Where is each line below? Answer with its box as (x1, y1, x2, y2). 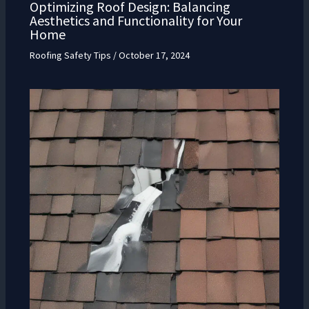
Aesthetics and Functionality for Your (29, 12, 242, 30)
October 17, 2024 (118, 49, 190, 62)
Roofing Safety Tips (29, 49, 111, 62)
